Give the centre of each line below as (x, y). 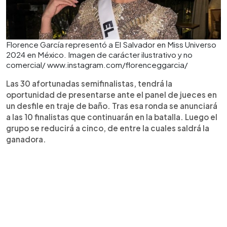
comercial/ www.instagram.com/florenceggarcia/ (97, 65)
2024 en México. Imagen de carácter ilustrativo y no (99, 54)
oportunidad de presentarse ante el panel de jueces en (111, 94)
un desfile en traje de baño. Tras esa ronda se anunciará (112, 106)
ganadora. (26, 139)
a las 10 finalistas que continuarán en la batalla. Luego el (112, 117)
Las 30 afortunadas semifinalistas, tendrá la (89, 83)
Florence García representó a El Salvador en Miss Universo (111, 44)
